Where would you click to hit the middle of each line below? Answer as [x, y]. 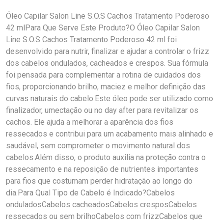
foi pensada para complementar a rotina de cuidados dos [103, 75]
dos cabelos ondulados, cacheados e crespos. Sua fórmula [107, 63]
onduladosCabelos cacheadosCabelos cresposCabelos [101, 205]
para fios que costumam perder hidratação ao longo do [99, 181]
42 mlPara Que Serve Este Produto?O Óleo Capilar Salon [103, 28]
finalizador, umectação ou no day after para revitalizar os [102, 110]
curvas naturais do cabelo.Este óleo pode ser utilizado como [110, 98]
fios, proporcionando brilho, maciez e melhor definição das [106, 87]
